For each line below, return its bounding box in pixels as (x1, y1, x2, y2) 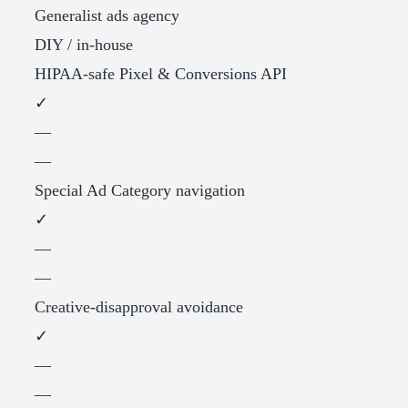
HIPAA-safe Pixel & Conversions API (35, 65, 287, 84)
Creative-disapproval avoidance (35, 298, 243, 317)
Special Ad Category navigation (35, 181, 245, 200)
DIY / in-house (35, 36, 133, 55)
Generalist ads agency (35, 6, 179, 25)
